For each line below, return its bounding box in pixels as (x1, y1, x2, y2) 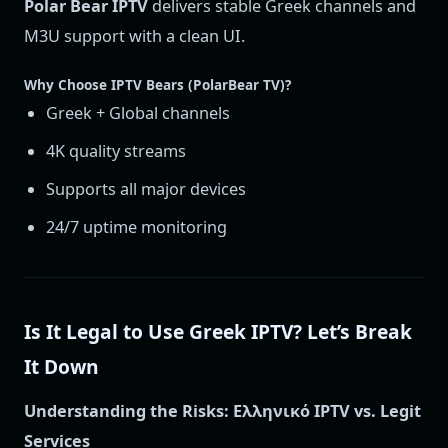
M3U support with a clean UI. (24, 24, 245, 47)
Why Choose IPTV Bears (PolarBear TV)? (24, 76, 291, 95)
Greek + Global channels (46, 102, 231, 125)
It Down (24, 352, 99, 380)
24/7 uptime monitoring (46, 216, 228, 239)
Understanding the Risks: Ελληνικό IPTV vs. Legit (24, 400, 421, 423)
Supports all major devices (46, 178, 247, 201)
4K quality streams (46, 140, 187, 163)
